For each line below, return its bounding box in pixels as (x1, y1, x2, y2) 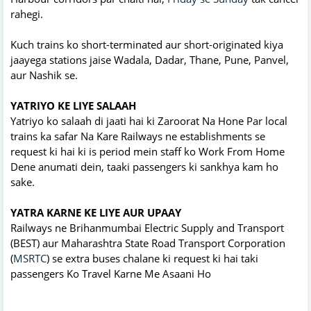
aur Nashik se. (10, 67, 78, 82)
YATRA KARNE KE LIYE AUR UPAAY (10, 205, 181, 219)
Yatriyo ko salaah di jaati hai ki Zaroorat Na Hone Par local (10, 113, 287, 128)
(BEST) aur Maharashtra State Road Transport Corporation (10, 235, 285, 250)
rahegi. (10, 6, 43, 21)
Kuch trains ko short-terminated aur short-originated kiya (10, 37, 283, 51)
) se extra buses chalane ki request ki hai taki (47, 251, 258, 265)
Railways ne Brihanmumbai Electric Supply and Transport (10, 220, 284, 235)
